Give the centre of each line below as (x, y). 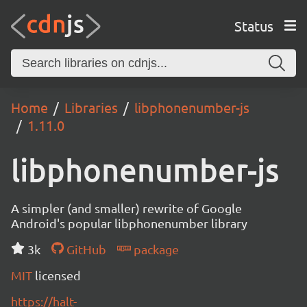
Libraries (91, 107)
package (155, 249)
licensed (58, 275)
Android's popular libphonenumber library (129, 223)
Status (254, 25)
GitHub (85, 249)
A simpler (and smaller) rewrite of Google (126, 208)
